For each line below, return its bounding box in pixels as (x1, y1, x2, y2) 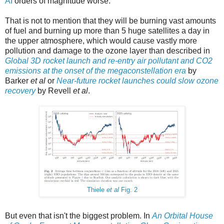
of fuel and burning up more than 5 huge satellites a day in (5, 26, 209, 35)
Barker (5, 76, 30, 85)
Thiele (86, 186, 106, 194)
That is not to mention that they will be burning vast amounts (5, 16, 216, 25)
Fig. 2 (118, 186, 137, 194)
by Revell (35, 86, 73, 95)
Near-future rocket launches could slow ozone (56, 76, 218, 85)
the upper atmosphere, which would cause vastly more (5, 36, 197, 45)
